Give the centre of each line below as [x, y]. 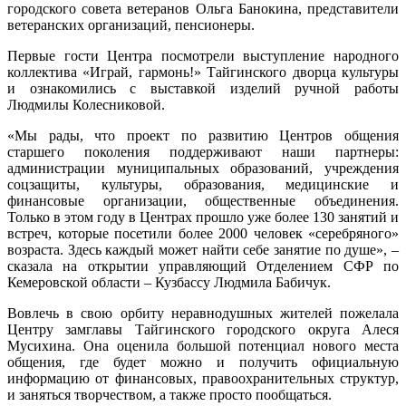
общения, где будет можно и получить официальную [203, 362]
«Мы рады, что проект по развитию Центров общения [203, 135]
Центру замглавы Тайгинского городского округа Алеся [203, 329]
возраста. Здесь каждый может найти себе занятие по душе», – [203, 249]
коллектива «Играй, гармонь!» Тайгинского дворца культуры [203, 72]
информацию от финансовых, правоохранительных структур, [203, 378]
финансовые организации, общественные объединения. [203, 200]
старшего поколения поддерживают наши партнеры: [203, 151]
